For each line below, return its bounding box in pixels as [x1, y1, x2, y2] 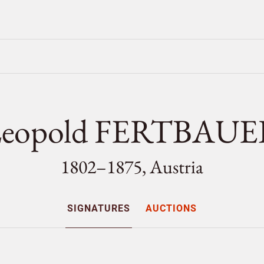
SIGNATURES [67, 203, 130, 214]
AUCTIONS [146, 203, 197, 214]
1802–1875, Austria [61, 154, 203, 179]
